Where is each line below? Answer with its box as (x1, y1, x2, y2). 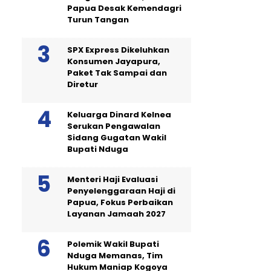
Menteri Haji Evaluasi (67, 174, 158, 185)
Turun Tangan (67, 14, 129, 25)
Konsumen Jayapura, (67, 56, 160, 67)
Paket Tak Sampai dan (67, 67, 167, 79)
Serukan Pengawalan (67, 120, 160, 132)
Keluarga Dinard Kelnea (67, 109, 171, 120)
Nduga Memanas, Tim (67, 250, 163, 261)
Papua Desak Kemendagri (67, 2, 181, 14)
